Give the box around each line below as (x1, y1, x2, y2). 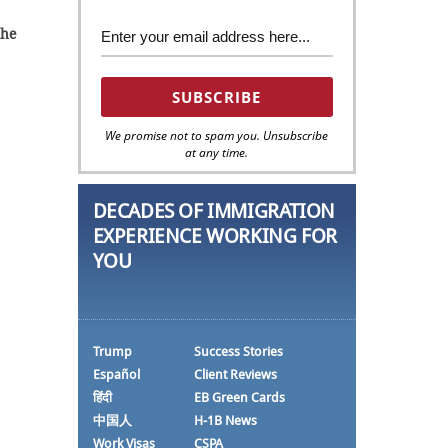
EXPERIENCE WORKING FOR (92, 223, 337, 248)
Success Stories (193, 343, 283, 359)
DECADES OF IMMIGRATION (92, 198, 335, 223)
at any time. (185, 143, 249, 161)
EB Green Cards (193, 389, 285, 405)
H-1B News (193, 412, 257, 428)
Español (92, 366, 140, 382)
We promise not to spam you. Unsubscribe (105, 126, 329, 144)
